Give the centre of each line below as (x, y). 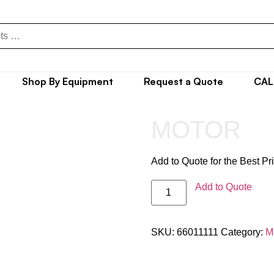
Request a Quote (183, 82)
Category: (243, 232)
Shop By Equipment (68, 82)
